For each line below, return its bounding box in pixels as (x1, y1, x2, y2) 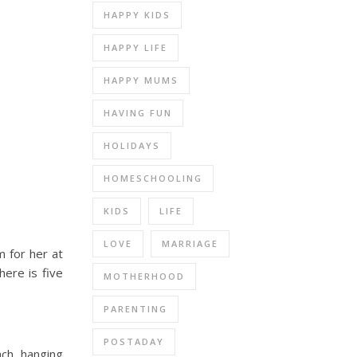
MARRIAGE (162, 237, 218, 249)
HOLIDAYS (104, 139, 160, 151)
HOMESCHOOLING (104, 171, 202, 184)
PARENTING (104, 302, 167, 315)
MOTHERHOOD (104, 269, 185, 282)
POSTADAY (104, 335, 164, 347)
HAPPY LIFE (104, 41, 167, 53)
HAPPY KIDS (104, 8, 171, 21)
